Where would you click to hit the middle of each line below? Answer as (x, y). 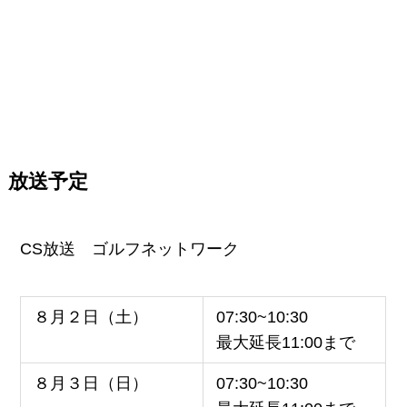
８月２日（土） (90, 317)
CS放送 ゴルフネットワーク (130, 249)
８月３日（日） (90, 383)
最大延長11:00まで (285, 342)
